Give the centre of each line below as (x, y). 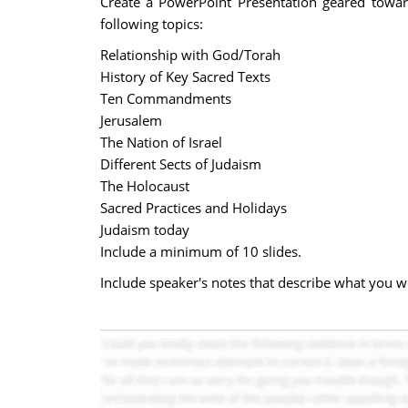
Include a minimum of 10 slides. (200, 251)
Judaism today (144, 229)
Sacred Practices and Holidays (193, 208)
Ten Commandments (165, 98)
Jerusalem (131, 120)
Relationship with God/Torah (190, 55)
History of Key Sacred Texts (185, 76)
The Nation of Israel (161, 142)
